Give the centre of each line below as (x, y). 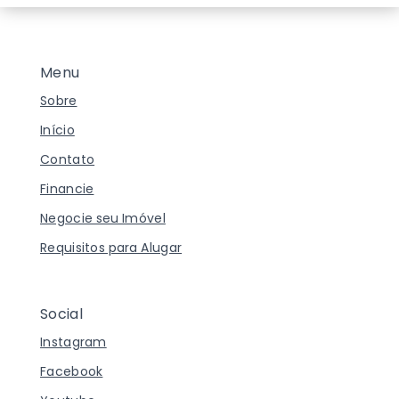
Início (57, 130)
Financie (67, 188)
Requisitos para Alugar (111, 247)
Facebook (72, 371)
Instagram (73, 342)
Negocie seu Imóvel (103, 218)
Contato (68, 159)
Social (61, 314)
